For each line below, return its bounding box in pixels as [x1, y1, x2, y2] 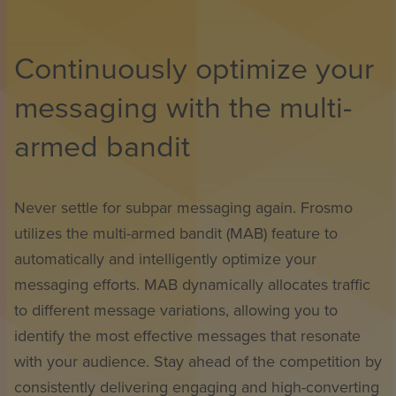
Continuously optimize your [14, 51, 374, 88]
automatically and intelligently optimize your [14, 249, 316, 270]
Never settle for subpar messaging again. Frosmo [14, 198, 353, 218]
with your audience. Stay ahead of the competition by [14, 352, 382, 372]
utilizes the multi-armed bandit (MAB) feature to [14, 224, 338, 244]
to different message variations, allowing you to [14, 301, 338, 321]
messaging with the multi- [14, 90, 352, 127]
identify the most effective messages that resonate [14, 326, 361, 346]
